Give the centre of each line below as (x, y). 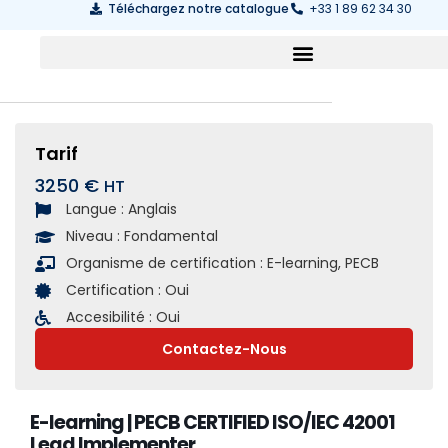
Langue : (97, 209)
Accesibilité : (111, 317)
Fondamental (171, 236)
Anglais (152, 209)
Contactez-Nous (224, 349)
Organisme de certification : (166, 263)
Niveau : (95, 236)
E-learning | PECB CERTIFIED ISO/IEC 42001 (212, 422)
